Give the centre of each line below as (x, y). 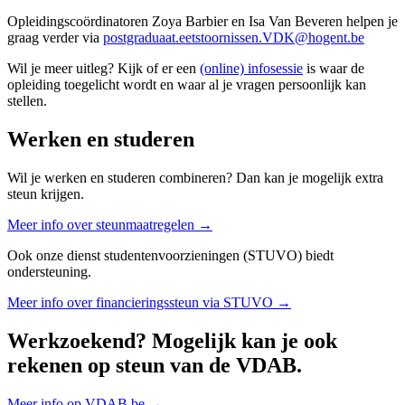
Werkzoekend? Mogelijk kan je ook (172, 340)
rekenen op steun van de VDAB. (155, 365)
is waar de (334, 69)
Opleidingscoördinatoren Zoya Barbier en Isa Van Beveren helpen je (202, 22)
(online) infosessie (251, 69)
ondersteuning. (49, 272)
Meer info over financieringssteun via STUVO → (149, 303)
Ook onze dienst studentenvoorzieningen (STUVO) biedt (170, 256)
